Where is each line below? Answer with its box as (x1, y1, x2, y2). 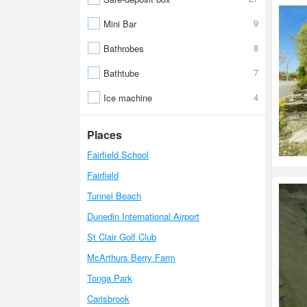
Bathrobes (103, 42, 144, 55)
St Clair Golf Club (87, 230, 156, 243)
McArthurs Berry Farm (87, 251, 175, 264)
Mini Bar (103, 17, 136, 30)
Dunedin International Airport (87, 210, 199, 223)
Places (87, 127, 122, 143)
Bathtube (103, 66, 139, 79)
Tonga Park (87, 271, 132, 284)
